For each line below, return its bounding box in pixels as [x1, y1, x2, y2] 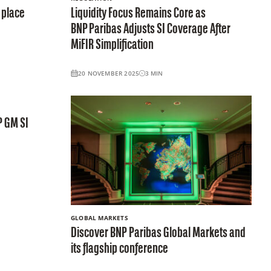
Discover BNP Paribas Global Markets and [70, 226, 246, 241]
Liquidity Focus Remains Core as [70, 6, 206, 21]
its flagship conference [70, 242, 168, 257]
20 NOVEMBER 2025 [77, 68, 140, 77]
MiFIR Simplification [70, 38, 154, 53]
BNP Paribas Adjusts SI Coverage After [70, 22, 230, 37]
